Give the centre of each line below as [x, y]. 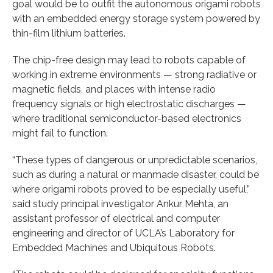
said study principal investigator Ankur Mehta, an [120, 204]
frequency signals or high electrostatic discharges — [129, 104]
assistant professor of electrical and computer [116, 218]
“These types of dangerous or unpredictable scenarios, [135, 160]
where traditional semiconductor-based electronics [127, 118]
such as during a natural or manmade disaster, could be [136, 174]
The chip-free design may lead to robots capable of [129, 60]
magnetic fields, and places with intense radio [114, 89]
